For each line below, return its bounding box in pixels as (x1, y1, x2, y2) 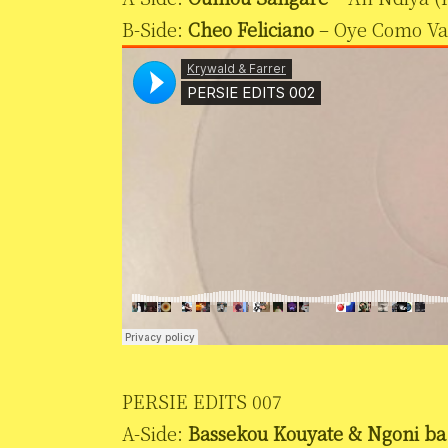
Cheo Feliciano (188, 15, 314, 42)
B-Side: (122, 15, 188, 42)
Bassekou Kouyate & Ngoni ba (188, 419, 446, 446)
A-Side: (122, 419, 188, 446)
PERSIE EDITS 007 (122, 387, 282, 414)
